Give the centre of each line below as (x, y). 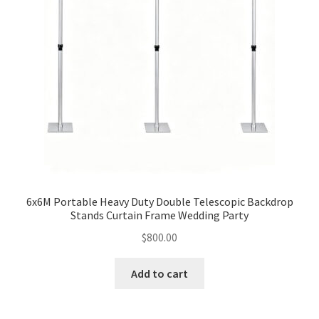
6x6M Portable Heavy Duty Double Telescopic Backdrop (159, 202)
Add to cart (159, 273)
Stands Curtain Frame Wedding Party (159, 215)
